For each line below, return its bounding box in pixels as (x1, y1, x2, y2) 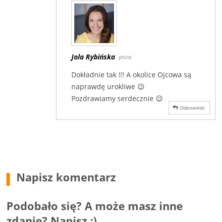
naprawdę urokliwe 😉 (71, 81, 145, 91)
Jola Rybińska (71, 52, 115, 61)
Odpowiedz (179, 104, 205, 111)
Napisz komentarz (16, 169, 116, 184)
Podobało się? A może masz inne (6, 198, 183, 213)
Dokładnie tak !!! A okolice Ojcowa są (71, 69, 192, 79)
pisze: (119, 53, 133, 60)
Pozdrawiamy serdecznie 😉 (71, 93, 164, 103)
